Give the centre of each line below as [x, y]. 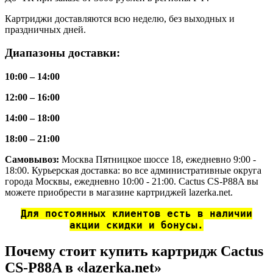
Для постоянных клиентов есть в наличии [136, 214]
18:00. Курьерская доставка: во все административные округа [133, 171]
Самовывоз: [33, 160]
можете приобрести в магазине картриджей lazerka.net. [119, 193]
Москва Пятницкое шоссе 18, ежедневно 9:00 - [159, 160]
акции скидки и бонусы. [136, 225]
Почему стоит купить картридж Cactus [134, 251]
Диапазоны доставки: [62, 53]
